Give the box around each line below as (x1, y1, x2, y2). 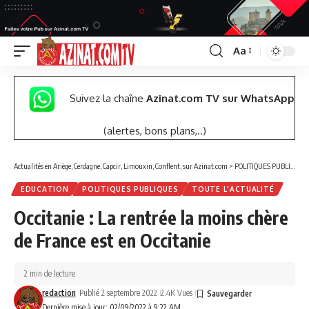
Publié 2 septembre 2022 (79, 288, 157, 299)
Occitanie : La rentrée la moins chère (14, 206, 288, 230)
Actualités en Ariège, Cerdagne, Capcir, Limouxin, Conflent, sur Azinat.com (14, 161, 228, 171)
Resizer (232, 69, 267, 83)
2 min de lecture (24, 268, 75, 279)
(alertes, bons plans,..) (103, 124, 206, 138)
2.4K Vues (160, 288, 192, 299)
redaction (41, 288, 76, 299)
